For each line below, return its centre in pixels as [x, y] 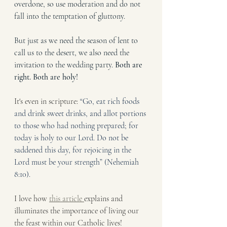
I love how [32, 198]
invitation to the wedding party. [65, 65]
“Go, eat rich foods [111, 101]
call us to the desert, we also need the [73, 52]
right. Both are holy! [46, 77]
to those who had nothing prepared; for [77, 125]
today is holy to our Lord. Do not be [72, 138]
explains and [104, 198]
